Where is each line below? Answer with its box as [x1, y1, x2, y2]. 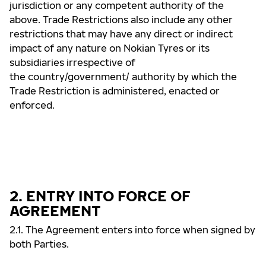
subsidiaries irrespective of [9, 56, 135, 68]
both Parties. [9, 238, 69, 250]
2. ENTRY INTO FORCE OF [9, 187, 191, 204]
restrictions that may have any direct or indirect [9, 28, 233, 40]
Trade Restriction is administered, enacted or [9, 85, 220, 97]
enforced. [9, 99, 55, 111]
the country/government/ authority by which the [9, 71, 237, 83]
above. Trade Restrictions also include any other [9, 14, 233, 26]
